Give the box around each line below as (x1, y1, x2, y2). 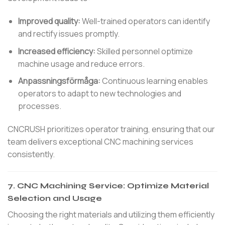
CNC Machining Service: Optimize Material (17, 181, 209, 190)
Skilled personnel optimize (95, 45, 193, 57)
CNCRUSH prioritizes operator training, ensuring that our (8, 124, 215, 135)
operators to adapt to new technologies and (18, 88, 181, 99)
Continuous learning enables (100, 75, 208, 87)
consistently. (8, 149, 55, 160)
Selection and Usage (8, 193, 102, 203)
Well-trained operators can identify (80, 16, 210, 27)
